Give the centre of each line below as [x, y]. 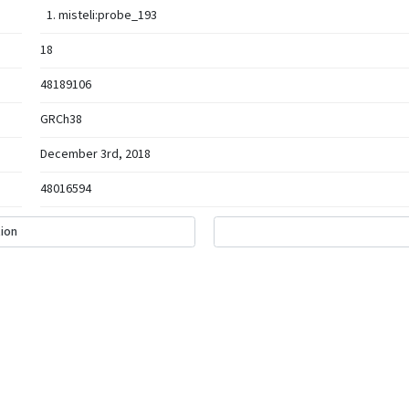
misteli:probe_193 [108, 16]
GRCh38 [61, 120]
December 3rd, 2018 [95, 154]
